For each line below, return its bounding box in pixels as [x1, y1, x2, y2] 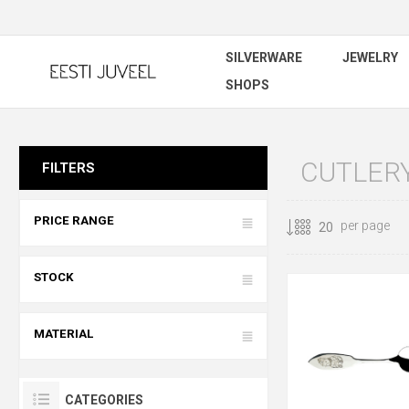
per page [340, 218, 390, 234]
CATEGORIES [65, 393, 143, 407]
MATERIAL [34, 327, 93, 341]
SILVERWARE [225, 50, 302, 65]
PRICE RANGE [34, 214, 114, 227]
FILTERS [42, 160, 95, 176]
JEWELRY [342, 50, 398, 65]
